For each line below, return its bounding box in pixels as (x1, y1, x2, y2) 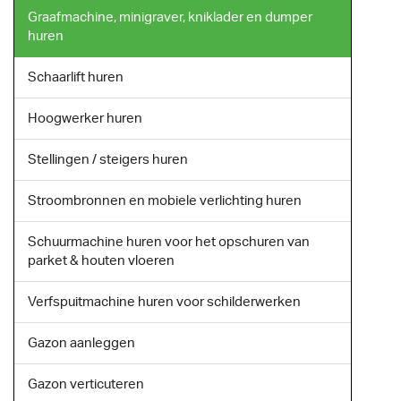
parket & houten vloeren (28, 254, 175, 269)
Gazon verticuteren (28, 378, 144, 392)
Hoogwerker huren (28, 112, 142, 126)
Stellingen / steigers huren (28, 153, 188, 167)
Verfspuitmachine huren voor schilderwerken (28, 295, 301, 310)
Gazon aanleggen (28, 337, 135, 351)
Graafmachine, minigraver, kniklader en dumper (28, 11, 312, 25)
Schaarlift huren (28, 71, 124, 85)
